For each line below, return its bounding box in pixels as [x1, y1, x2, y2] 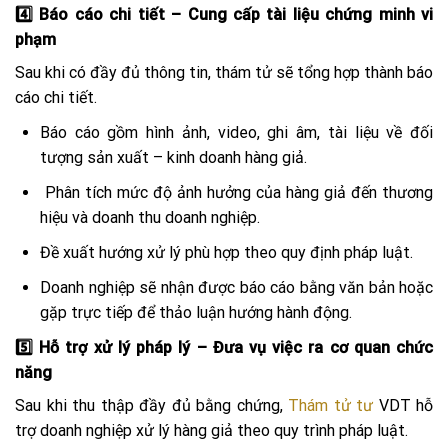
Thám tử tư [288, 396, 373, 416]
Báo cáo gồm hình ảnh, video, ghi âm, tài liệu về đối [40, 123, 433, 143]
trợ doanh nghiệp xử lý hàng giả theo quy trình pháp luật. [15, 421, 408, 441]
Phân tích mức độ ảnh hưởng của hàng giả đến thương [40, 183, 433, 203]
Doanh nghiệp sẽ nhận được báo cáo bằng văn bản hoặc [40, 278, 433, 298]
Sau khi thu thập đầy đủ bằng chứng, [15, 396, 288, 416]
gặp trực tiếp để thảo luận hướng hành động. [40, 303, 352, 323]
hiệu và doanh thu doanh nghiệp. [40, 208, 260, 228]
